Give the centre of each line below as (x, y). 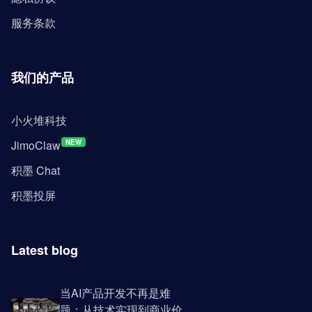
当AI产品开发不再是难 (115, 293)
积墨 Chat (36, 171)
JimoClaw (36, 146)
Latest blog (45, 250)
